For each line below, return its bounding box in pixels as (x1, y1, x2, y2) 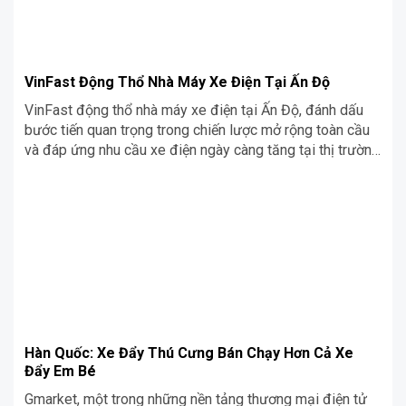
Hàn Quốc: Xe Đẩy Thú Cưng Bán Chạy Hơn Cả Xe (24, 343, 353, 362)
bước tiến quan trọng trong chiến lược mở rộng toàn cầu (24, 121, 370, 139)
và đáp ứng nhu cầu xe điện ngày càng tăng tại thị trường (24, 140, 380, 159)
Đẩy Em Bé (24, 362, 96, 380)
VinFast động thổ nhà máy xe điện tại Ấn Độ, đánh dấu (24, 101, 363, 119)
